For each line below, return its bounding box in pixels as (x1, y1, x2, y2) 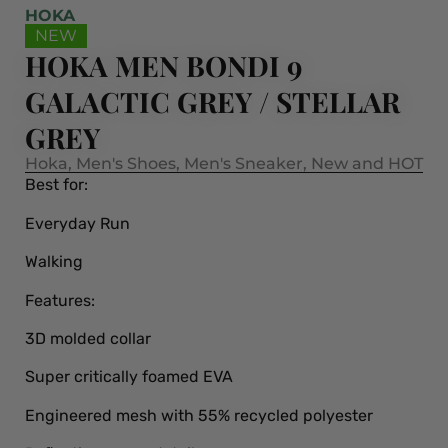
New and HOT (311, 154, 423, 174)
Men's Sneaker (184, 154, 303, 174)
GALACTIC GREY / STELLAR (25, 83, 400, 121)
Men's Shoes (76, 154, 176, 174)
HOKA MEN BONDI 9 (25, 47, 302, 85)
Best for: (25, 175, 88, 195)
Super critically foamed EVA (25, 367, 233, 387)
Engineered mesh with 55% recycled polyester (25, 405, 373, 425)
